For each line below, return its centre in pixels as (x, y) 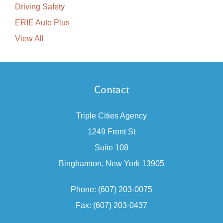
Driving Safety (40, 7)
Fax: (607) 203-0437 (111, 206)
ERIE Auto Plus (42, 23)
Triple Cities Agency (111, 116)
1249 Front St (111, 132)
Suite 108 (111, 148)
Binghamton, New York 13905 (111, 164)
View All (29, 39)
